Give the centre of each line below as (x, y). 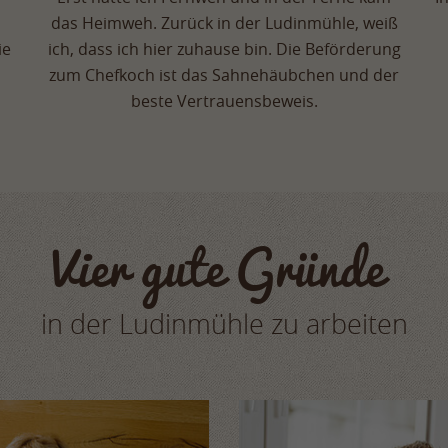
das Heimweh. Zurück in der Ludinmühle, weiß (224, 23)
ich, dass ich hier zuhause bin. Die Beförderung (224, 49)
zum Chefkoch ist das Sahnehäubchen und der (224, 75)
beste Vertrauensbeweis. (224, 101)
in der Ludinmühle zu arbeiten (224, 324)
